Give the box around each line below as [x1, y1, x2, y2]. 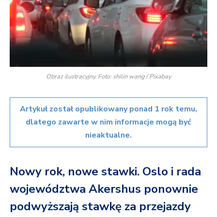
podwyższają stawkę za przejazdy [10, 199, 191, 215]
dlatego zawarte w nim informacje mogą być [26, 116, 191, 127]
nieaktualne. [85, 129, 132, 140]
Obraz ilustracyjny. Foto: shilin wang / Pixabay [46, 72, 171, 80]
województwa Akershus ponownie [10, 181, 198, 197]
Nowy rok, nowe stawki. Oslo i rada [10, 164, 201, 180]
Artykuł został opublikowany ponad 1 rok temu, [20, 103, 197, 114]
